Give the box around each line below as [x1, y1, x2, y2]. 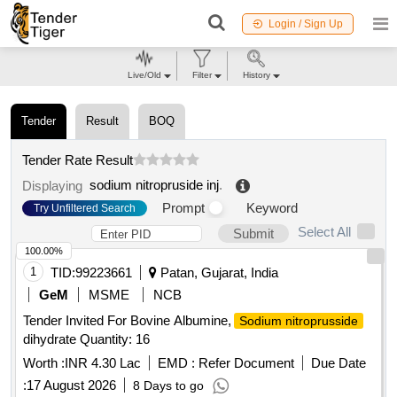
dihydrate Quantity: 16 [23, 331, 150, 347]
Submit [233, 226, 274, 242]
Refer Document [195, 355, 294, 371]
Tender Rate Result [22, 152, 133, 167]
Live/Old [127, 70, 161, 80]
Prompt [162, 200, 205, 216]
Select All [298, 224, 351, 240]
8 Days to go [133, 378, 204, 393]
